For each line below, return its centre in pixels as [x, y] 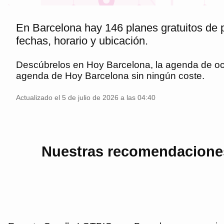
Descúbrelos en [51, 64]
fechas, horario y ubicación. [82, 40]
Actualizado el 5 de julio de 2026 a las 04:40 [86, 97]
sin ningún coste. [167, 75]
